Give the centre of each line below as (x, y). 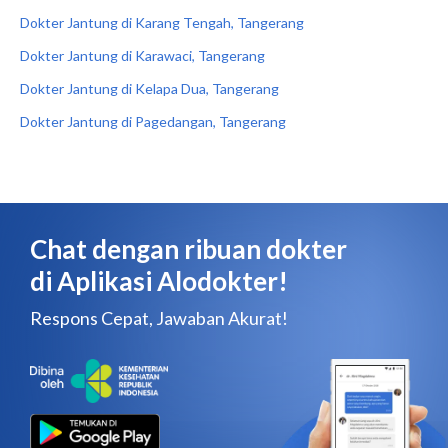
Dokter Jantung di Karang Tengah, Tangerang (162, 22)
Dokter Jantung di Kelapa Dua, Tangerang (149, 88)
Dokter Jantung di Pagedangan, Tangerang (153, 121)
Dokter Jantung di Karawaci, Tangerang (142, 55)
